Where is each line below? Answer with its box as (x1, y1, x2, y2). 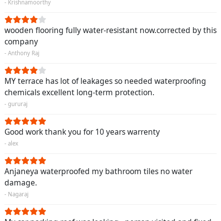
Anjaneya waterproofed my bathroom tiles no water (4, 166, 192, 177)
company (4, 36, 38, 47)
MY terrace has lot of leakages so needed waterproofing (4, 75, 206, 87)
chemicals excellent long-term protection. (4, 87, 154, 98)
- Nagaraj (4, 190, 29, 198)
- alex (4, 140, 18, 147)
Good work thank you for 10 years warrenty (4, 126, 160, 138)
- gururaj (4, 100, 28, 108)
